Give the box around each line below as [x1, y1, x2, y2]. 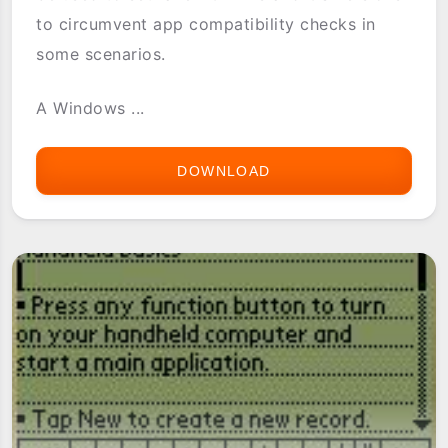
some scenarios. [36, 43, 166, 64]
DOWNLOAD [177, 162, 271, 179]
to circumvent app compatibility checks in [36, 13, 376, 34]
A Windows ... [36, 97, 145, 118]
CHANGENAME [270, 162, 384, 179]
